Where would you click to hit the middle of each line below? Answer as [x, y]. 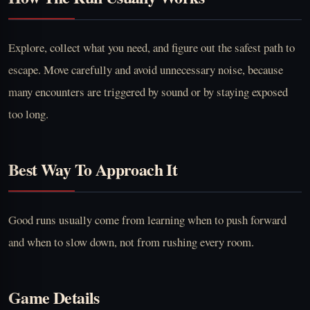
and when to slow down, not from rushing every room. [131, 241]
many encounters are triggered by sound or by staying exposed [148, 91]
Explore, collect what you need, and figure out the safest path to [152, 47]
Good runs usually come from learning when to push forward [147, 219]
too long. [28, 113]
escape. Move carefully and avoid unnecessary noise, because [146, 69]
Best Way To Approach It [93, 169]
